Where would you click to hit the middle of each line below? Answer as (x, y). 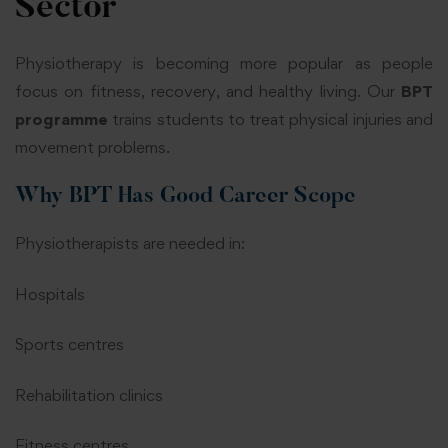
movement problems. (92, 146)
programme (61, 118)
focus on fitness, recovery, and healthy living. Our (208, 90)
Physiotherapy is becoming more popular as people (224, 62)
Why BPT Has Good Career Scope (185, 197)
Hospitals (50, 293)
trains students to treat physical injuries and (270, 118)
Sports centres (69, 344)
